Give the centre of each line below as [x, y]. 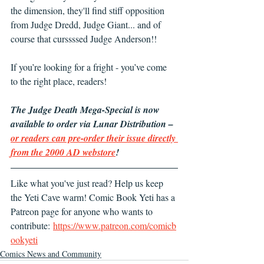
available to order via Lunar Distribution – [93, 124]
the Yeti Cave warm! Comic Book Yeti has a [94, 197]
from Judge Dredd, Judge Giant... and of [87, 25]
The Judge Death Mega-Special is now [86, 110]
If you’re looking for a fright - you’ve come [90, 67]
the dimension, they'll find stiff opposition [89, 11]
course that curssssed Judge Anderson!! [84, 39]
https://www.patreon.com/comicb [115, 226]
